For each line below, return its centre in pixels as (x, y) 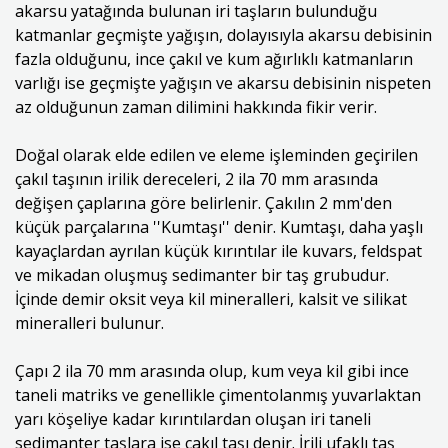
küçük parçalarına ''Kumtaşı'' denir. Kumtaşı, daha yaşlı (219, 227)
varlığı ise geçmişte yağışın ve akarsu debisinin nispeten (223, 83)
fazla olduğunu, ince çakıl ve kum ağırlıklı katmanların (214, 59)
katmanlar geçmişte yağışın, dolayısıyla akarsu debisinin (223, 35)
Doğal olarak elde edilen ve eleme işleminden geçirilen (216, 155)
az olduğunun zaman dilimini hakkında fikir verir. (196, 107)
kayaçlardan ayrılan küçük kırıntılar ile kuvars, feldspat (218, 251)
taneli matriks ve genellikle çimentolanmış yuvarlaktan (218, 395)
